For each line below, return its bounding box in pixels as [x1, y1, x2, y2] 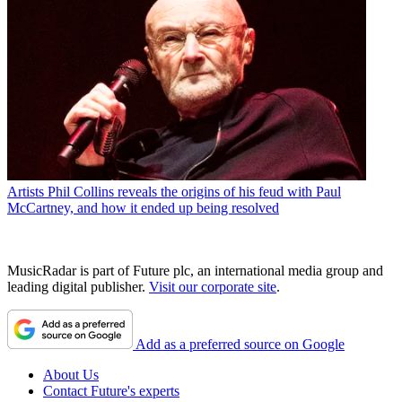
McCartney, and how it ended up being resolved [7, 200, 279, 216]
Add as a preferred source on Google [135, 336, 345, 353]
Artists [7, 184, 44, 200]
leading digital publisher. [7, 279, 149, 295]
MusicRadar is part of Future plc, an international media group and [7, 263, 383, 279]
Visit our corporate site [149, 279, 276, 295]
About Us [43, 367, 99, 383]
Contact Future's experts [43, 383, 179, 399]
